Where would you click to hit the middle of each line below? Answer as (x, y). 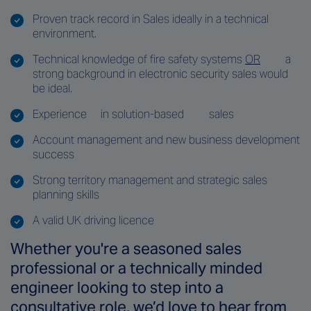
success (53, 154)
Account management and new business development (166, 140)
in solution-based (142, 114)
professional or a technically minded (136, 268)
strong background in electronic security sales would (160, 74)
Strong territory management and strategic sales (150, 180)
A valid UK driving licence (93, 220)
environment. (65, 33)
